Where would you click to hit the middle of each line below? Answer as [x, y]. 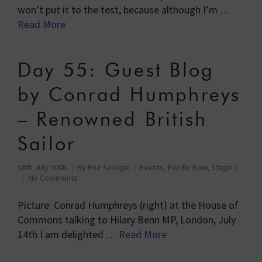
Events [152, 167]
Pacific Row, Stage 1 [203, 167]
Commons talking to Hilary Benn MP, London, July [127, 220]
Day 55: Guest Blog [116, 70]
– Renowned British [113, 119]
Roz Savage [108, 167]
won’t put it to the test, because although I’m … [124, 10]
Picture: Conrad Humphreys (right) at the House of [128, 205]
